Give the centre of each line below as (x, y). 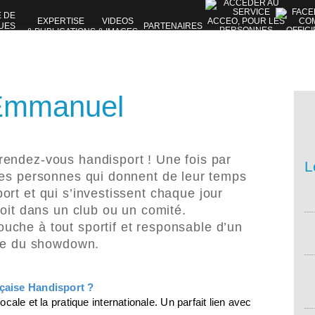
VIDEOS (118, 21)
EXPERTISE (61, 21)
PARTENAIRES (173, 26)
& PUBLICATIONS (61, 32)
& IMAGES (118, 32)
